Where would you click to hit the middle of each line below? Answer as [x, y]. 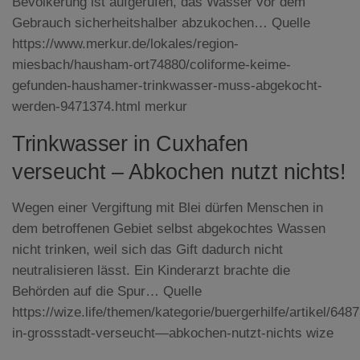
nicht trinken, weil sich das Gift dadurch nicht [147, 250]
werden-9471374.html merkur [100, 106]
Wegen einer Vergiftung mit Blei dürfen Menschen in [168, 208]
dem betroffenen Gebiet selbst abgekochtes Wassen [169, 229]
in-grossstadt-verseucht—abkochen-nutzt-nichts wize [173, 333]
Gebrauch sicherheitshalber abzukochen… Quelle [161, 22]
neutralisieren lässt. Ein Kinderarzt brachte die [151, 271]
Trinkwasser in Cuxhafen [131, 144]
